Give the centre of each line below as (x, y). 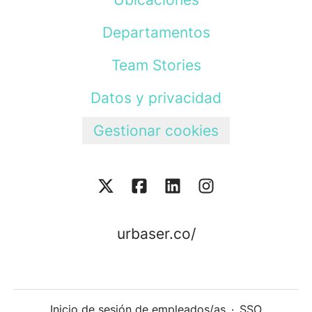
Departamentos (156, 32)
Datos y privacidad (156, 98)
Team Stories (156, 65)
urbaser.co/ (156, 234)
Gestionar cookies (156, 131)
